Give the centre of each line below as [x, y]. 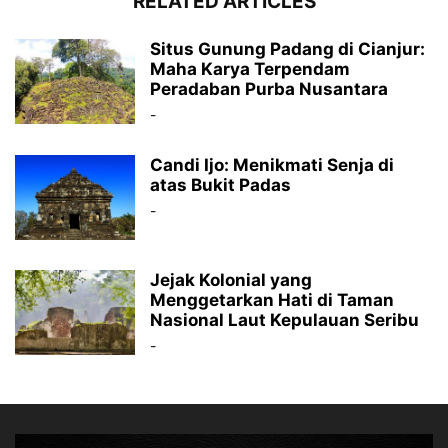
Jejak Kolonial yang [231, 279]
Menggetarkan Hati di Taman [272, 299]
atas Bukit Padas [220, 184]
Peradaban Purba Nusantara [269, 88]
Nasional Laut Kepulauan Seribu [284, 319]
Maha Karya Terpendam [250, 68]
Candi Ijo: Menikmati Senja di [272, 164]
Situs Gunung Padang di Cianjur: [287, 48]
